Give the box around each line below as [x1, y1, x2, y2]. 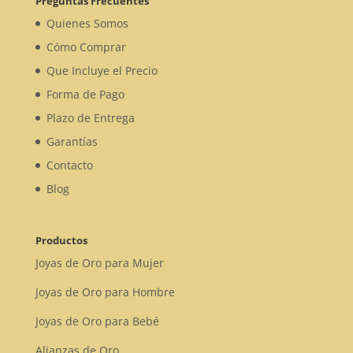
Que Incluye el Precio [46, 62, 158, 78]
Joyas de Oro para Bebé [35, 313, 159, 329]
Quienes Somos [46, 15, 128, 31]
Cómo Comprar [46, 39, 126, 54]
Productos [35, 232, 87, 247]
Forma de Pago [46, 86, 124, 102]
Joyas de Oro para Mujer [35, 255, 164, 270]
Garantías [46, 133, 98, 149]
